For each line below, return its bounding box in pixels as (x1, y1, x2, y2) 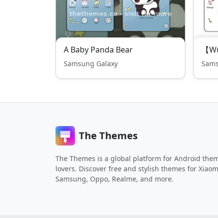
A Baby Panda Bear (64, 44, 133, 55)
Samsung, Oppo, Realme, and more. (55, 174, 174, 183)
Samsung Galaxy (64, 59, 118, 68)
